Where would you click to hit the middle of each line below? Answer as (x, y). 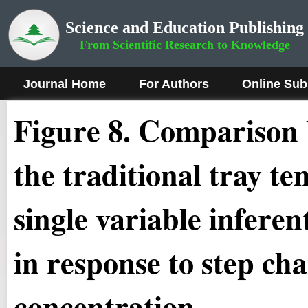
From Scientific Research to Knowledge (185, 45)
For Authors (174, 84)
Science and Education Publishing (185, 27)
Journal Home (65, 84)
